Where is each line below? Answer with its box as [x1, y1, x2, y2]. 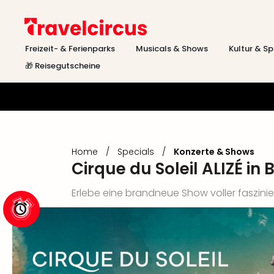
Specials [117, 146, 154, 158]
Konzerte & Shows [174, 146, 254, 158]
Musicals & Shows [136, 43, 208, 54]
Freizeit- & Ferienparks [25, 43, 115, 54]
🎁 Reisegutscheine [25, 60, 100, 72]
